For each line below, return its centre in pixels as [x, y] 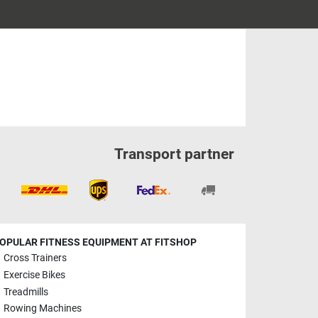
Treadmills [26, 292]
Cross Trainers [35, 258]
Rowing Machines [43, 309]
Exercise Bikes [34, 275]
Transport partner [174, 154]
